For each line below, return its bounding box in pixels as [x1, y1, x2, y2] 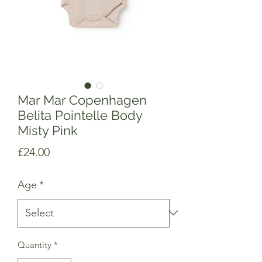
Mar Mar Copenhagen [18, 92, 147, 108]
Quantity [18, 239, 51, 250]
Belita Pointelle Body [18, 107, 142, 123]
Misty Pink [18, 122, 78, 138]
